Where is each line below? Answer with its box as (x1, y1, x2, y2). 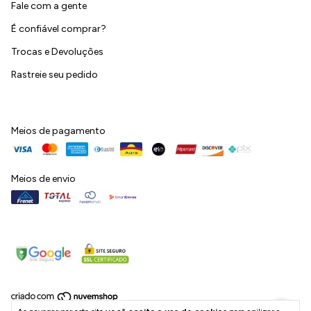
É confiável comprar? (11, 23, 106, 35)
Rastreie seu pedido (11, 69, 98, 81)
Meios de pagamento (11, 125, 106, 137)
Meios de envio (11, 173, 76, 185)
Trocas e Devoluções (11, 46, 103, 58)
